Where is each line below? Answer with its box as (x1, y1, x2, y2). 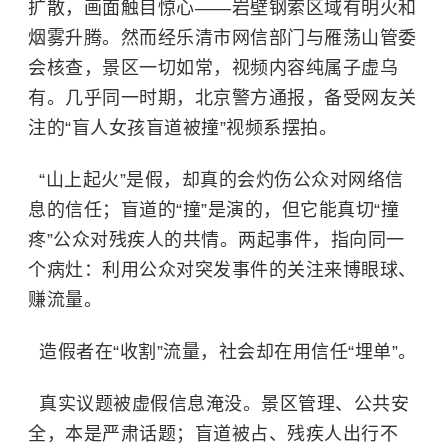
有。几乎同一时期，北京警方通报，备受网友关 (28, 88, 417, 108)
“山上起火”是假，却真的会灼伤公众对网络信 (28, 170, 404, 190)
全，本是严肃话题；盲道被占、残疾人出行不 (28, 424, 398, 444)
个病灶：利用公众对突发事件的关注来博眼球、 (28, 260, 417, 280)
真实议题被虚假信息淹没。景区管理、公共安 (28, 394, 409, 414)
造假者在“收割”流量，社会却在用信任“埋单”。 (28, 342, 417, 362)
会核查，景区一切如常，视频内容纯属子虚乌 (28, 58, 398, 78)
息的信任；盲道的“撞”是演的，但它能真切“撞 (28, 200, 399, 220)
